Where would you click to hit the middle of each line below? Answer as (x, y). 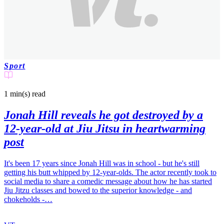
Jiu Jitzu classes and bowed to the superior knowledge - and (98, 190)
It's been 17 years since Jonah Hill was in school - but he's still (102, 163)
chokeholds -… (28, 199)
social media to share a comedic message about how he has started (108, 181)
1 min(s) (17, 94)
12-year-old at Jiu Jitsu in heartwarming (105, 129)
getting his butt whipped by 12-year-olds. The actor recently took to (110, 172)
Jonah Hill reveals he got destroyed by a (103, 115)
